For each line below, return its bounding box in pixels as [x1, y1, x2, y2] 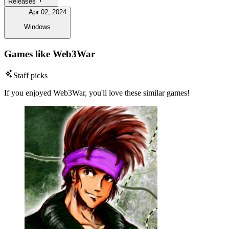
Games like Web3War [4, 48, 95, 59]
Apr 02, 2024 [29, 8, 66, 16]
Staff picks [13, 71, 48, 80]
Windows [24, 22, 51, 31]
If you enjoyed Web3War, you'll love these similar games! [4, 88, 190, 98]
